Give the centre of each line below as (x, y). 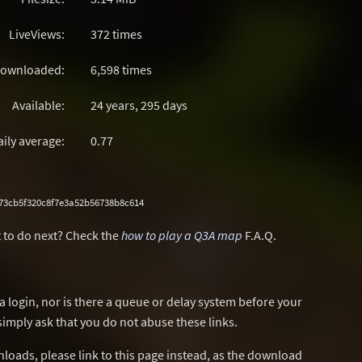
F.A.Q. (259, 235)
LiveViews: (37, 34)
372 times (116, 34)
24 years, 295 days (139, 105)
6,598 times (121, 69)
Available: (38, 105)
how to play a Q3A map (182, 235)
